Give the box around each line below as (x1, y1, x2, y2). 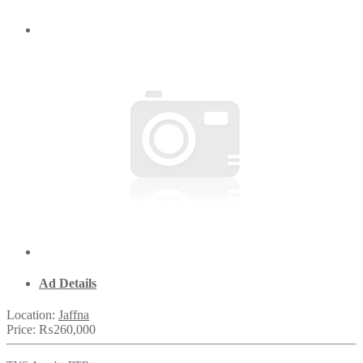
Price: (6, 322, 39, 337)
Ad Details (39, 275, 96, 290)
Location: (6, 308, 58, 322)
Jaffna (58, 308, 89, 322)
